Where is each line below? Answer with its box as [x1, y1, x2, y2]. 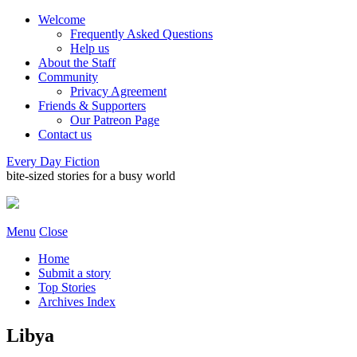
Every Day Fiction [6, 155, 100, 168]
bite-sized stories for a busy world [6, 169, 175, 182]
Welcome [38, 13, 85, 26]
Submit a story [38, 266, 111, 280]
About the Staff [38, 56, 116, 69]
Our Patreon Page [70, 113, 159, 127]
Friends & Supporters [38, 99, 146, 112]
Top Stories [38, 280, 96, 294]
